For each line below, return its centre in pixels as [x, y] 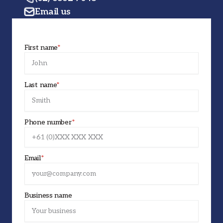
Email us [53, 11]
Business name [48, 195]
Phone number [48, 122]
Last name [41, 85]
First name [41, 47]
